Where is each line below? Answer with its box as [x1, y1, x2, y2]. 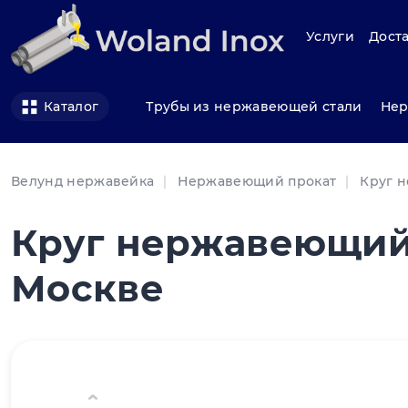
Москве [11, 266, 164, 311]
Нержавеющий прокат [178, 173, 337, 190]
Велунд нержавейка [11, 173, 155, 190]
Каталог [44, 98, 99, 116]
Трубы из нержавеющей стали [146, 97, 362, 115]
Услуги [306, 28, 354, 46]
